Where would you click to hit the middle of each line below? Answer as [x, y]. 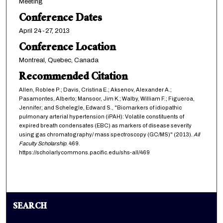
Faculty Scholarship [42, 144]
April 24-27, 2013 [44, 31]
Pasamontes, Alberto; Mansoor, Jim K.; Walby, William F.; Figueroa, [107, 99]
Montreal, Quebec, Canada [58, 60]
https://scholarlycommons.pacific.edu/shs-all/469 [84, 153]
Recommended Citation [73, 78]
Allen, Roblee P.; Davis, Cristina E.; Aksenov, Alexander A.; [95, 90]
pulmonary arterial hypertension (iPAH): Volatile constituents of [101, 117]
